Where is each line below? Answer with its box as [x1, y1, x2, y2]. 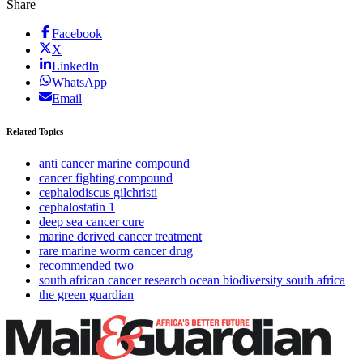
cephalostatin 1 [39, 200, 115, 215]
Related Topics [6, 126, 63, 137]
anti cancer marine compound [39, 156, 190, 171]
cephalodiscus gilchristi [39, 186, 157, 200]
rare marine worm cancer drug [39, 244, 193, 258]
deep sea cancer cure [39, 215, 144, 229]
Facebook [52, 27, 102, 41]
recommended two [39, 258, 134, 273]
